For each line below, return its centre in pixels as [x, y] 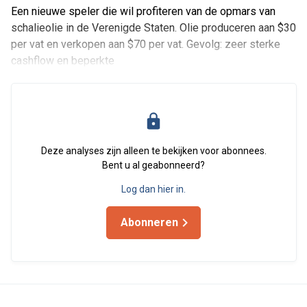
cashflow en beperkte [62, 61]
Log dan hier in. [153, 189]
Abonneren [149, 222]
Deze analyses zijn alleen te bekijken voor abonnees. [153, 151]
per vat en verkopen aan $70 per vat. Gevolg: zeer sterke [145, 44]
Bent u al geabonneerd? [153, 165]
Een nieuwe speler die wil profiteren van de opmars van [143, 11]
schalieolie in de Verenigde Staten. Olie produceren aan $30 [153, 28]
